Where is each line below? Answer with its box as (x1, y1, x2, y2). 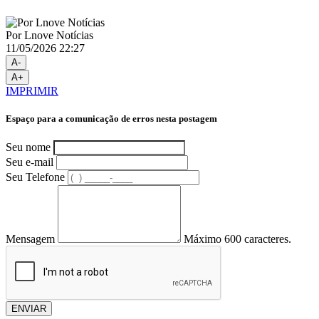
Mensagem (6, 233, 55, 246)
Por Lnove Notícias (6, 28, 93, 41)
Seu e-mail (6, 156, 53, 169)
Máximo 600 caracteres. (184, 233, 291, 246)
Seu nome (6, 141, 51, 154)
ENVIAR (11, 303, 46, 315)
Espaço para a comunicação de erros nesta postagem (6, 113, 217, 124)
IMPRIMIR (6, 84, 58, 97)
